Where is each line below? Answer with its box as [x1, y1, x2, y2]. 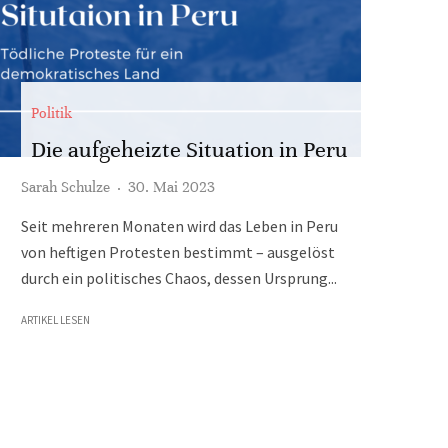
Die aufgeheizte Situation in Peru [31, 136, 348, 163]
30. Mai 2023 [128, 178, 215, 196]
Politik [31, 104, 72, 122]
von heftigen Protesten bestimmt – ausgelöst [21, 242, 335, 262]
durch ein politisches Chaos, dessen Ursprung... [21, 268, 337, 288]
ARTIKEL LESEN [21, 313, 90, 327]
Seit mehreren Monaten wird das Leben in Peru [21, 216, 338, 236]
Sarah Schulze [21, 178, 110, 196]
